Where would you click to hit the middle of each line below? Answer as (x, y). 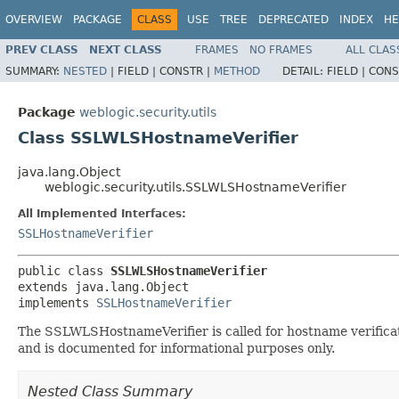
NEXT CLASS (126, 49)
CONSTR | (187, 71)
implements (57, 303)
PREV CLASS (42, 49)
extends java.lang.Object (103, 287)
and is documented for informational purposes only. (176, 348)
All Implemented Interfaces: (102, 214)
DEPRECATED (293, 20)
